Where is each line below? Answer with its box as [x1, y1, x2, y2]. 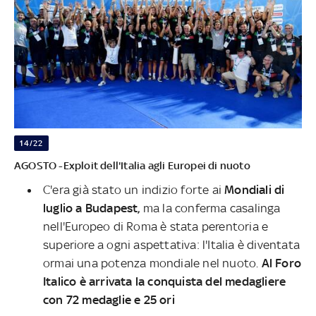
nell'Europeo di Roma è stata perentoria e [43, 219, 269, 234]
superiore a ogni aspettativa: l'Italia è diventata [43, 238, 300, 253]
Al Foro [261, 256, 302, 271]
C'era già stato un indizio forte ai [43, 183, 225, 197]
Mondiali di [224, 183, 285, 197]
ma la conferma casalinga [142, 201, 281, 216]
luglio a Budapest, [43, 201, 143, 216]
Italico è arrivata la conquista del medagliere [43, 274, 286, 289]
